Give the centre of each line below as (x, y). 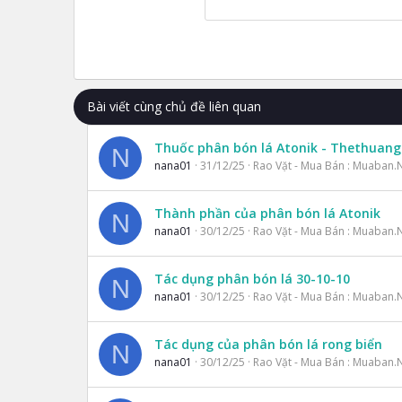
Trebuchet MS (300, 53)
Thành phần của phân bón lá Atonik (267, 213)
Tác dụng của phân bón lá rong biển (268, 344)
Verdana (284, 80)
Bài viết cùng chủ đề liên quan (174, 106)
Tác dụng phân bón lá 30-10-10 (252, 279)
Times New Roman (315, 26)
